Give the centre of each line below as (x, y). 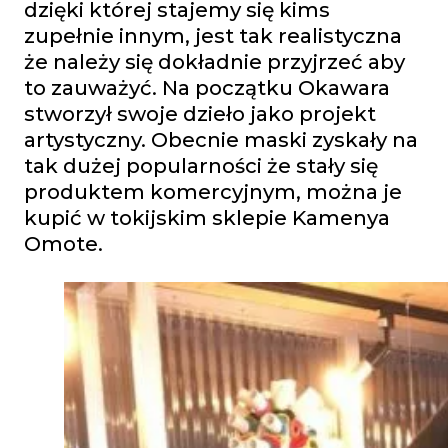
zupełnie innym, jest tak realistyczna (213, 36)
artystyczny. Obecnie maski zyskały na (221, 140)
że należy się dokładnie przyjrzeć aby (214, 62)
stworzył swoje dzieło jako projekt (200, 114)
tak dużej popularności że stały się (201, 166)
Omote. (63, 244)
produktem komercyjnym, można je (213, 192)
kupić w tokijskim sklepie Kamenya (207, 218)
